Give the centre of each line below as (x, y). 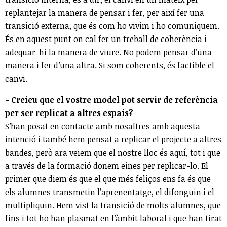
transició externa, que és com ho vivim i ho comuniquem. (112, 26)
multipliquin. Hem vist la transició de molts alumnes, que (113, 205)
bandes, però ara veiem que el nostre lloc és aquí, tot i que (113, 153)
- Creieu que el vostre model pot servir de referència (111, 100)
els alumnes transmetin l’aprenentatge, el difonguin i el (110, 192)
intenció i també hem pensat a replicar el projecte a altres (113, 140)
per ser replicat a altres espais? (69, 113)
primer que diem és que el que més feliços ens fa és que (108, 179)
